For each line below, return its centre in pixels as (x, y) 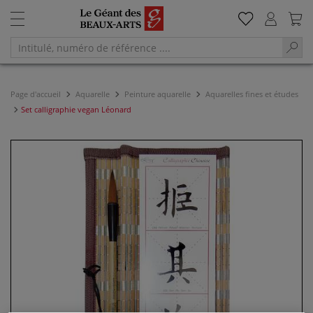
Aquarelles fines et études (251, 94)
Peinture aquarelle (158, 94)
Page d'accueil (37, 94)
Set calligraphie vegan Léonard (76, 109)
